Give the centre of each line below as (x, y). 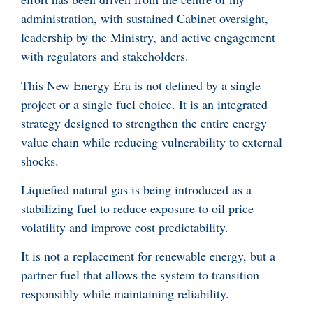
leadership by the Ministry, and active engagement (148, 37)
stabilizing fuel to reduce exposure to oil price (137, 209)
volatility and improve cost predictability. (127, 227)
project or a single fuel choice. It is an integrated (144, 104)
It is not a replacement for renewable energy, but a (148, 256)
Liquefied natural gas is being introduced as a (136, 190)
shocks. (40, 160)
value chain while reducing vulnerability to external (152, 141)
